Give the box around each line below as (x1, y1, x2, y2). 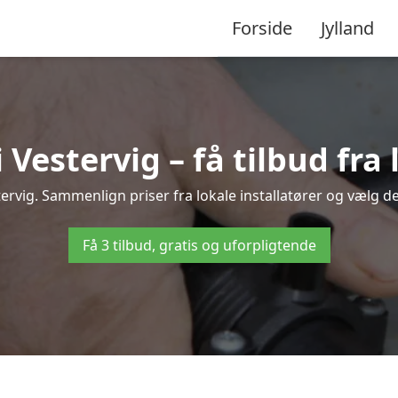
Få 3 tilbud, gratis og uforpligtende (82, 235, 316, 255)
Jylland (321, 15, 374, 40)
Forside (232, 15, 292, 40)
